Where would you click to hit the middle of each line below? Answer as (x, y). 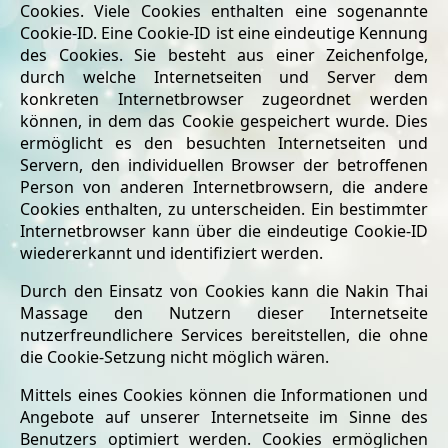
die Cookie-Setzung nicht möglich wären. (174, 357)
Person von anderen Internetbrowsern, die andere (224, 187)
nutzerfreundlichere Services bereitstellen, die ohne (224, 335)
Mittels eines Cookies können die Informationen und (224, 395)
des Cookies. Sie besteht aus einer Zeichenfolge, (224, 55)
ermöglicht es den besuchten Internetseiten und (224, 143)
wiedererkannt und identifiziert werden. (171, 253)
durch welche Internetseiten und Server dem (224, 77)
